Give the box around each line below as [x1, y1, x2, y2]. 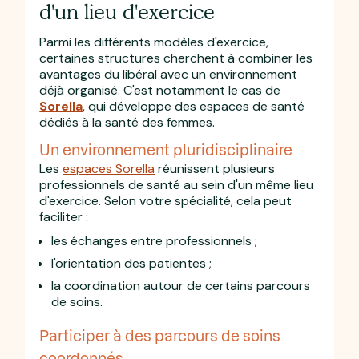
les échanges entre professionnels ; [51, 232, 258, 249]
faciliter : [39, 208, 89, 225]
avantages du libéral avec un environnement [39, 65, 298, 83]
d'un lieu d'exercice [39, 2, 216, 24]
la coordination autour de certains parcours [51, 276, 311, 294]
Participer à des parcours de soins [39, 326, 281, 344]
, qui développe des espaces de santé [83, 97, 305, 115]
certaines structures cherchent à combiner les [39, 49, 313, 67]
